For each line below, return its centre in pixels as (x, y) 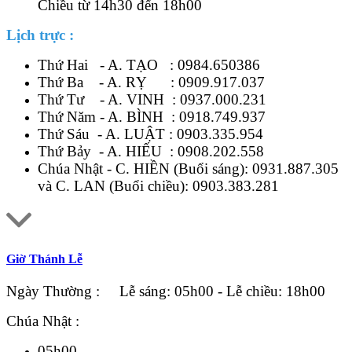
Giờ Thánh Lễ (44, 258)
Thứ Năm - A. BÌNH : (108, 116)
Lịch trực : (40, 35)
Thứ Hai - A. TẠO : (108, 64)
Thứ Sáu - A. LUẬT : (107, 134)
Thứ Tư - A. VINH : (109, 99)
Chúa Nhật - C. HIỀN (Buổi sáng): (145, 168)
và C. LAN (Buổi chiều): (115, 185)
